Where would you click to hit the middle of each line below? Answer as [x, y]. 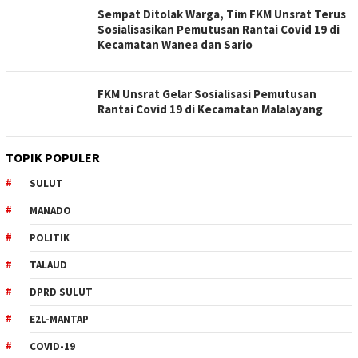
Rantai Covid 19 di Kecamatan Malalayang [210, 109]
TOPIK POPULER [53, 157]
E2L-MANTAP [59, 319]
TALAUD [48, 265]
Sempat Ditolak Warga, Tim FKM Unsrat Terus [222, 14]
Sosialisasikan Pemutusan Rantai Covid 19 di [219, 29]
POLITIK [50, 238]
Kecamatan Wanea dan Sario [175, 44]
